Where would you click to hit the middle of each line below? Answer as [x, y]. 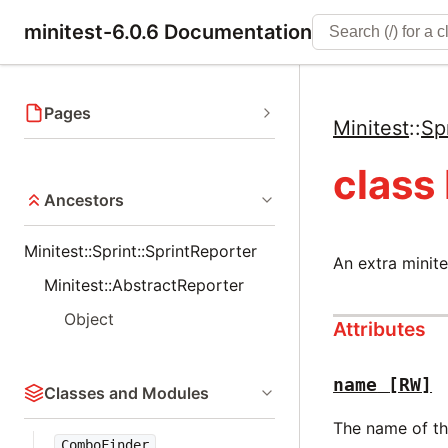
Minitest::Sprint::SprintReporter [140, 251]
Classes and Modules [126, 393]
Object [89, 319]
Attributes [380, 329]
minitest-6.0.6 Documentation [168, 32]
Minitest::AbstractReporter [144, 285]
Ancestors [84, 200]
